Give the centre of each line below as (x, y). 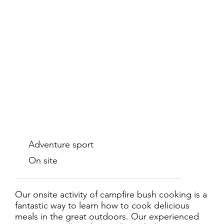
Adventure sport (61, 144)
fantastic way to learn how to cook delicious (102, 205)
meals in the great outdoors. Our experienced (107, 216)
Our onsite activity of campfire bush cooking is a (111, 194)
